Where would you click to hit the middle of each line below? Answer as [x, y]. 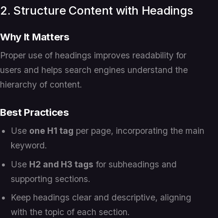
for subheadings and [135, 164]
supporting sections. [51, 179]
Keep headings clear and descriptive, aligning [101, 198]
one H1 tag [52, 131]
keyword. [29, 145]
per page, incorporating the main [139, 131]
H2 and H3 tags [62, 164]
